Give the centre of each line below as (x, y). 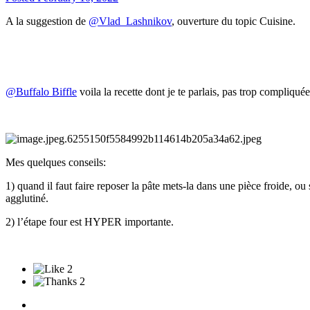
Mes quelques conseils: (56, 163)
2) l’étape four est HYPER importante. (90, 222)
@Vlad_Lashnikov (130, 21)
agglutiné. (27, 199)
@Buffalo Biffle (41, 92)
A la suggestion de (47, 21)
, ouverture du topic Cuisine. (234, 21)
